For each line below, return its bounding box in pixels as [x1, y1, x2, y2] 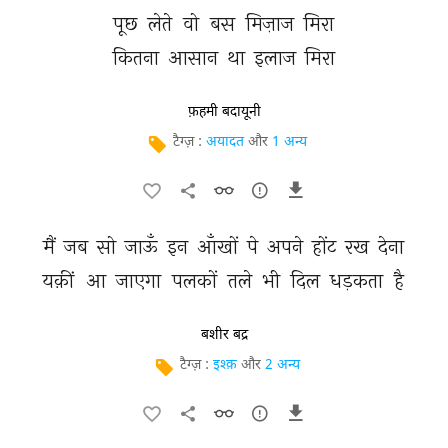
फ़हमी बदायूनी [187, 103, 261, 121]
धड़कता [330, 268, 389, 293]
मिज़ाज [245, 11, 299, 36]
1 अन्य [272, 133, 307, 152]
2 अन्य [265, 356, 300, 375]
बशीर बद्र [200, 326, 248, 344]
